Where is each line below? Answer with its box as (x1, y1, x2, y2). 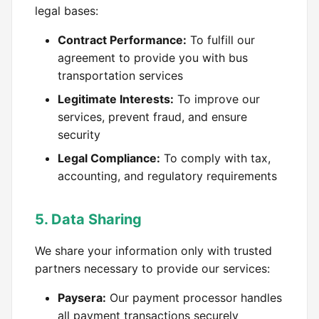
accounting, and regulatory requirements (58, 169, 277, 183)
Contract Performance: (58, 33, 187, 47)
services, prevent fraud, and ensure (58, 110, 247, 124)
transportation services (58, 68, 183, 83)
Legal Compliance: (58, 151, 160, 165)
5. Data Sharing (35, 211, 142, 228)
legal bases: (35, 4, 98, 18)
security (58, 127, 100, 142)
